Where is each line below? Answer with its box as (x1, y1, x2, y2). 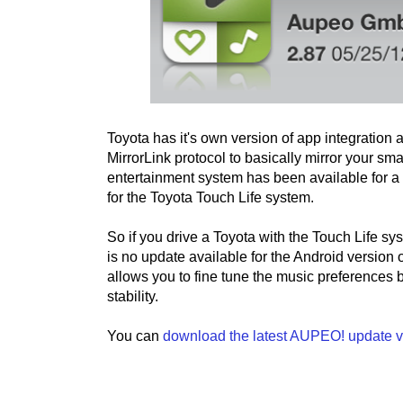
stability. (107, 289, 158, 304)
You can (107, 328, 163, 344)
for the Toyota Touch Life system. (107, 190, 314, 205)
